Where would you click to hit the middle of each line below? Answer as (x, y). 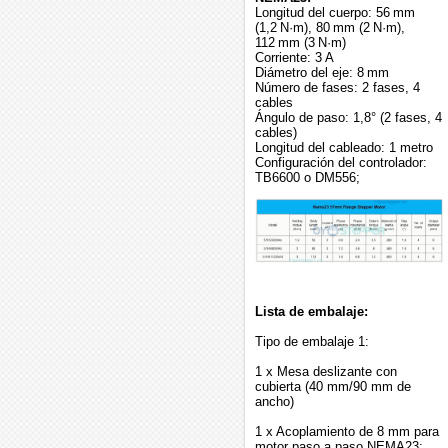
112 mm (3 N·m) (300, 42)
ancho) (274, 402)
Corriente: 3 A (294, 57)
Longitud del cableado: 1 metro (344, 147)
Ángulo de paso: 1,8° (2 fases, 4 (348, 117)
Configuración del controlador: (341, 162)
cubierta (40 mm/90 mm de (333, 387)
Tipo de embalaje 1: (312, 342)
